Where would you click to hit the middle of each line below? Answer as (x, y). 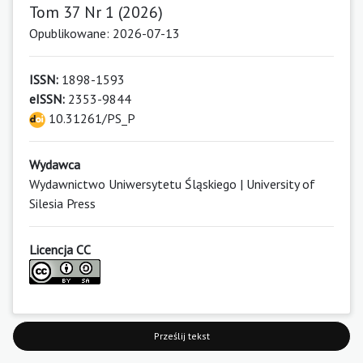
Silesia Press (62, 204)
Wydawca (55, 165)
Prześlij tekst (181, 336)
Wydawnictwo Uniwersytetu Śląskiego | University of (172, 184)
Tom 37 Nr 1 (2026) (96, 13)
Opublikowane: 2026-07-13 (105, 34)
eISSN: (47, 99)
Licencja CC (60, 250)
